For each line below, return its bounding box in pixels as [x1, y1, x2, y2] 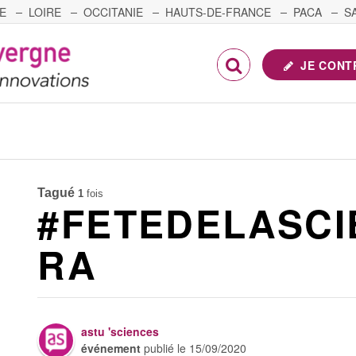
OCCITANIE [83, 4, 143, 20]
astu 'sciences [81, 323, 160, 339]
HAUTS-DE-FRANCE [165, 4, 271, 20]
